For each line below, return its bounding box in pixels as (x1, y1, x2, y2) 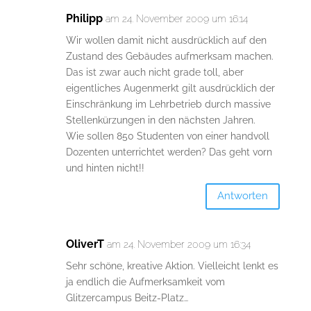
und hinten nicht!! (65, 162, 144, 174)
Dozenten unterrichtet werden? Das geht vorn (65, 146, 272, 158)
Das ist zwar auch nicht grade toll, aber (65, 66, 244, 78)
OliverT (65, 237, 104, 251)
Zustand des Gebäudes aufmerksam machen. (65, 50, 274, 62)
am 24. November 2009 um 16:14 (105, 12, 248, 24)
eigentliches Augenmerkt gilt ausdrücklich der (65, 82, 275, 94)
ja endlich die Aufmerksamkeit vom (65, 276, 225, 287)
